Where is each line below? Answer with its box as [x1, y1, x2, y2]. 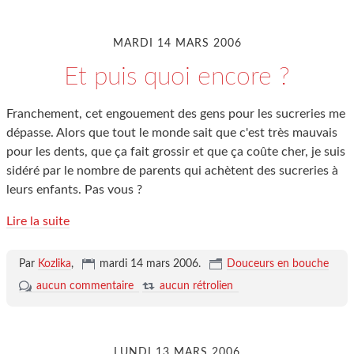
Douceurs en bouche [226, 258, 329, 269]
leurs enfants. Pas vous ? [6, 183, 142, 196]
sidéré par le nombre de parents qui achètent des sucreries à [6, 164, 338, 177]
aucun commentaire [36, 281, 134, 292]
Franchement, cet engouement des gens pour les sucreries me [6, 107, 345, 120]
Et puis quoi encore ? [64, 64, 290, 89]
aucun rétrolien [159, 281, 233, 292]
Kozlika [37, 258, 71, 269]
